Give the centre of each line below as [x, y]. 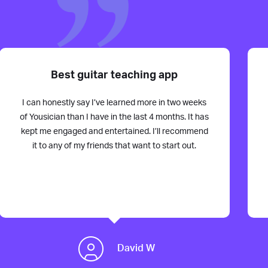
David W [136, 249]
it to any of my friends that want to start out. [115, 146]
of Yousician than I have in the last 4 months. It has [115, 117]
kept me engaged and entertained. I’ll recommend [114, 131]
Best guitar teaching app [115, 75]
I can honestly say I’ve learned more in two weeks [115, 103]
